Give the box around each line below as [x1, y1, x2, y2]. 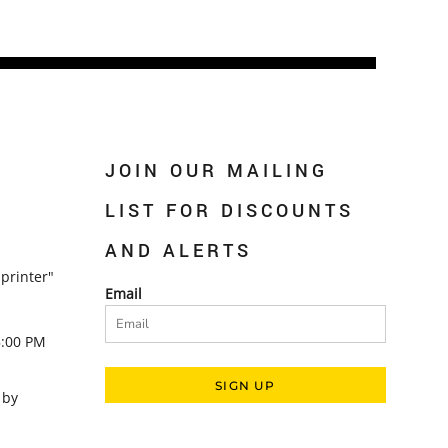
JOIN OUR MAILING [105, 157, 328, 184]
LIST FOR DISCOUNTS [105, 197, 354, 224]
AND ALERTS [105, 237, 252, 264]
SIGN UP [215, 377, 276, 393]
